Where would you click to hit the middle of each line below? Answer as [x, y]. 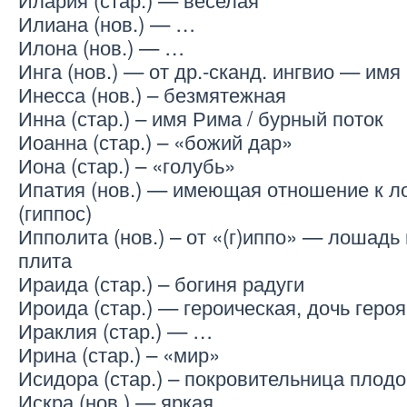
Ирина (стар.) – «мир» [119, 354]
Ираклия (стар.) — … [115, 330]
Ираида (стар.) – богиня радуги [161, 283]
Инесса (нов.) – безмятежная [152, 94]
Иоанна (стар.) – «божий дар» [155, 141]
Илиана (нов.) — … [107, 23]
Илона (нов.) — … [101, 47]
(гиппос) [55, 212]
